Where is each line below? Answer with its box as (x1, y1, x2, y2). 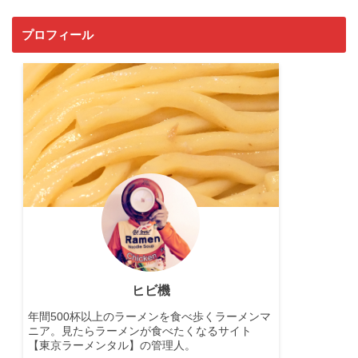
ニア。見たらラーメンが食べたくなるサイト (28, 325, 253, 338)
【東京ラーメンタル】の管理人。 (28, 340, 197, 352)
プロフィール (22, 27, 93, 42)
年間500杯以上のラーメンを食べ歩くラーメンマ (28, 311, 272, 324)
